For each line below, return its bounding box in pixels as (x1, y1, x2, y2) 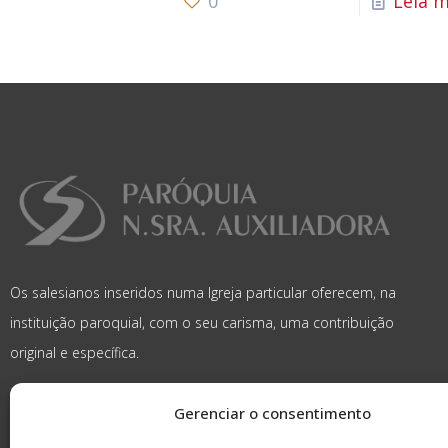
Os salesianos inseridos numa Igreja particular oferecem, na (10, 283, 396, 303)
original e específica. (10, 343, 139, 363)
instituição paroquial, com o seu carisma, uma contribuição (10, 313, 394, 333)
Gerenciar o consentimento (174, 403, 372, 423)
